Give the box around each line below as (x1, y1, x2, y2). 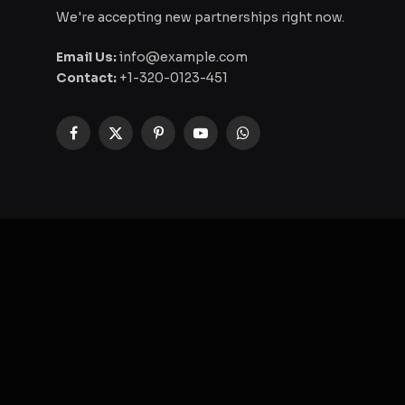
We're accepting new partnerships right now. (56, 8, 344, 25)
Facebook (71, 132, 137, 149)
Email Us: (56, 48, 117, 65)
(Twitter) (114, 151, 170, 168)
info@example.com (117, 48, 248, 65)
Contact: (56, 69, 117, 86)
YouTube (199, 132, 255, 149)
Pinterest (156, 132, 218, 149)
